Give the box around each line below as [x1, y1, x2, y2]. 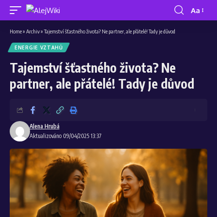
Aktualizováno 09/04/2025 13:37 [29, 132, 101, 139]
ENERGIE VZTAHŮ [15, 45, 63, 50]
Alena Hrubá [29, 123, 60, 130]
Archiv [26, 28, 40, 34]
